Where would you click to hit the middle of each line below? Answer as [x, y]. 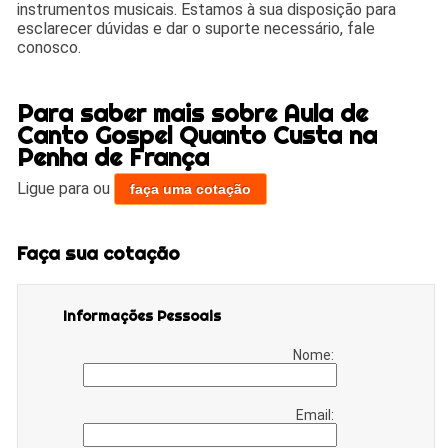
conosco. [49, 48]
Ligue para [55, 189]
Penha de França [113, 157]
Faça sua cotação [99, 253]
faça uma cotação [191, 189]
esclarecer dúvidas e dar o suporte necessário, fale [196, 29]
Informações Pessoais [142, 315]
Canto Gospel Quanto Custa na [197, 135]
